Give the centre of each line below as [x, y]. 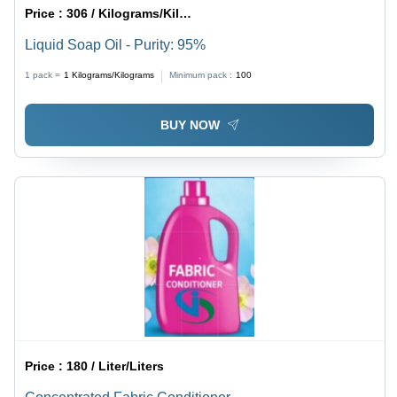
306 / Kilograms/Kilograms [123, 13]
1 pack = [43, 74]
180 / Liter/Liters [116, 366]
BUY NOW [190, 125]
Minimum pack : [201, 74]
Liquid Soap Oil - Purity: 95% [116, 44]
